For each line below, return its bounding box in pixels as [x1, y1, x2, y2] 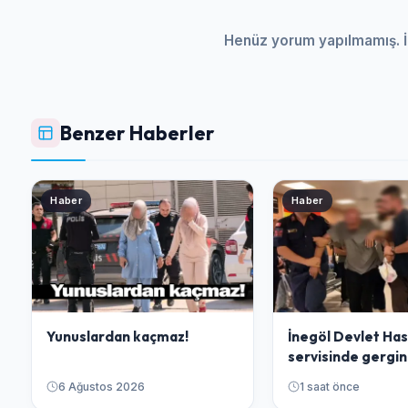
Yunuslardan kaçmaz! [46, 328, 189, 346]
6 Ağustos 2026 [58, 380, 146, 394]
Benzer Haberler [60, 119, 216, 146]
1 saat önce [300, 380, 361, 394]
